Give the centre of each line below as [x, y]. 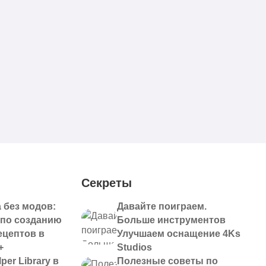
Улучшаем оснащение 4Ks [178, 234]
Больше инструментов [171, 220]
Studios [134, 247]
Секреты [106, 183]
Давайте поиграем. [161, 206]
